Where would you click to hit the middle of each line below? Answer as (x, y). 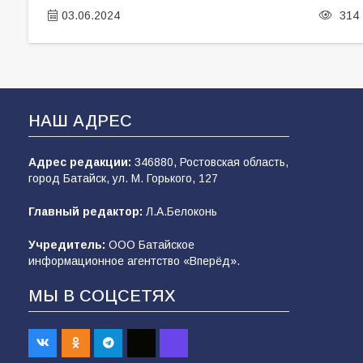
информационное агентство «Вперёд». (134, 261)
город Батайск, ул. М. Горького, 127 (123, 179)
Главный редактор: (85, 212)
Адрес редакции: (80, 162)
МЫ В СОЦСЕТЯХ (102, 296)
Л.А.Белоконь (180, 212)
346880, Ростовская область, (210, 162)
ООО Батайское (150, 245)
